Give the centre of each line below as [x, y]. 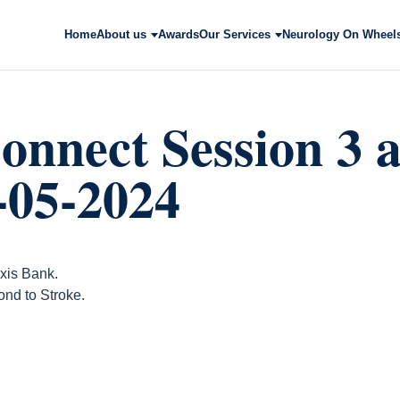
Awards [179, 34]
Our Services [235, 34]
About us [121, 34]
